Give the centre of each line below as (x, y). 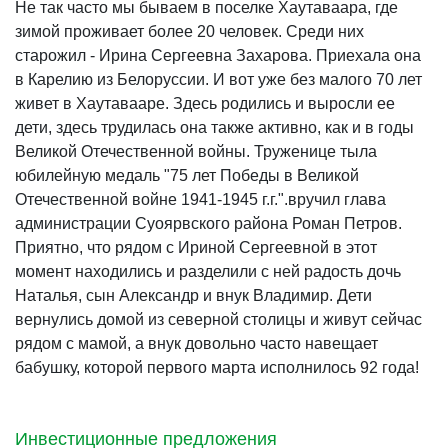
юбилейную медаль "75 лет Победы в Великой (187, 175)
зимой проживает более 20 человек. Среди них (189, 31)
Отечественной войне (98, 199)
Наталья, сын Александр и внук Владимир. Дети (193, 295)
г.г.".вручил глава (322, 199)
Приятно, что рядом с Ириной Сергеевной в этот (196, 247)
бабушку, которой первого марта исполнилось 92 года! (217, 367)
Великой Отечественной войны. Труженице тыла (196, 151)
